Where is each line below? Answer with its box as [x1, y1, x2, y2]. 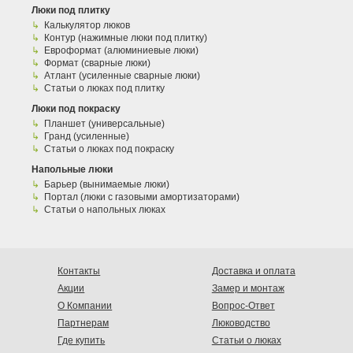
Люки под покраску [32, 103, 121, 115]
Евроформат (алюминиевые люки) [44, 45, 199, 57]
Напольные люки [32, 164, 113, 176]
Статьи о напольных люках [44, 204, 165, 216]
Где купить [58, 335, 106, 347]
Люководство [211, 318, 270, 329]
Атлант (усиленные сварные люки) [44, 70, 200, 82]
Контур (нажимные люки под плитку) [44, 32, 207, 44]
